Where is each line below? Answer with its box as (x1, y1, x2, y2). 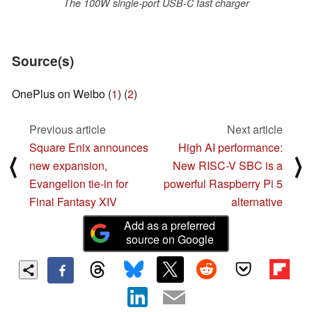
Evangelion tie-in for (29, 175, 128, 192)
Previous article (29, 120, 106, 137)
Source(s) (12, 51, 74, 71)
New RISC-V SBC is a (173, 157, 283, 173)
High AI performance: (178, 139, 283, 155)
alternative (231, 193, 283, 210)
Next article (227, 120, 283, 137)
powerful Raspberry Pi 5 (164, 175, 283, 192)
